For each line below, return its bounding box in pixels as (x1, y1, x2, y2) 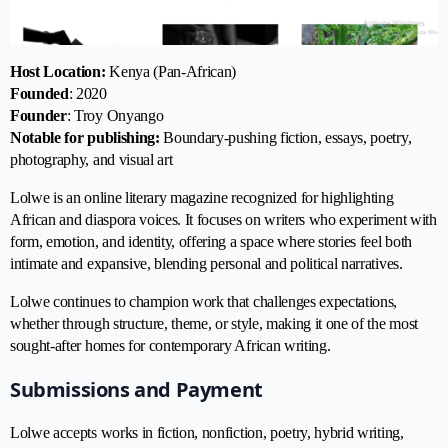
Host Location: (10, 62, 106, 80)
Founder (10, 106, 67, 124)
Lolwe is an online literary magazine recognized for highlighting (10, 188, 394, 206)
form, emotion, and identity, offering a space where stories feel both (10, 232, 412, 250)
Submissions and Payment (10, 375, 263, 403)
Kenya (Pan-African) (105, 62, 237, 80)
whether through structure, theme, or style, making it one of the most (10, 314, 418, 332)
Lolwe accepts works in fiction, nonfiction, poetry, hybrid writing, (10, 423, 404, 441)
